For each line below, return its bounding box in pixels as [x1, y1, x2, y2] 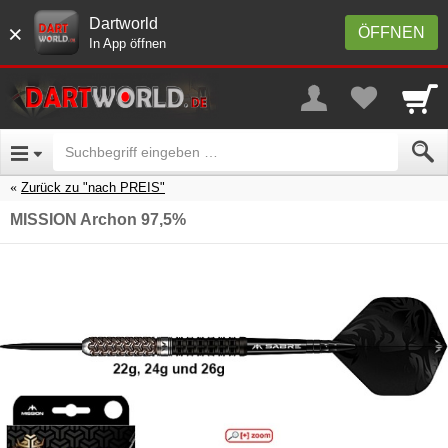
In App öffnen [89, 36, 166, 51]
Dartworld [89, 15, 158, 32]
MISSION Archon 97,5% [10, 210, 186, 228]
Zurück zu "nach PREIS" [21, 179, 165, 195]
